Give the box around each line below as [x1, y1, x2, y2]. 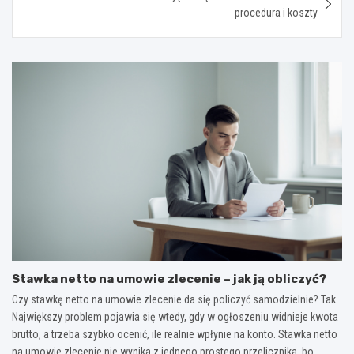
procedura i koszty [235, 6, 318, 19]
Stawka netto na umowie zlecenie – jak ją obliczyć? [12, 271, 326, 286]
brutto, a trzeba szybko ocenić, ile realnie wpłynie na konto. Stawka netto [12, 327, 337, 341]
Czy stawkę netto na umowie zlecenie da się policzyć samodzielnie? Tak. [12, 292, 338, 306]
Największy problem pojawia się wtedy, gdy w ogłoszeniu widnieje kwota [12, 310, 338, 323]
